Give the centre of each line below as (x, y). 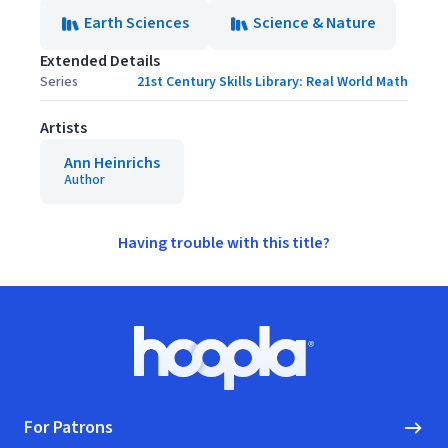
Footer (46, 336)
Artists (63, 128)
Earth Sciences (136, 23)
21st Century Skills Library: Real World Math (272, 82)
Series (59, 82)
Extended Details (100, 61)
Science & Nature (314, 23)
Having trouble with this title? (224, 243)
